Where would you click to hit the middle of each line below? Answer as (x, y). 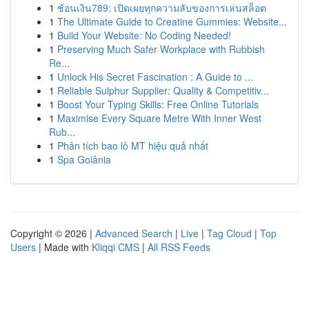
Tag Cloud (229, 233)
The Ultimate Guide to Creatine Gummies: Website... (172, 21)
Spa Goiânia (84, 159)
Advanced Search (134, 233)
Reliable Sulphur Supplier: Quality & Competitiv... (163, 90)
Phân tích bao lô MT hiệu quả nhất (133, 146)
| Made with (64, 247)
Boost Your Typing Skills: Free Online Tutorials (158, 104)
